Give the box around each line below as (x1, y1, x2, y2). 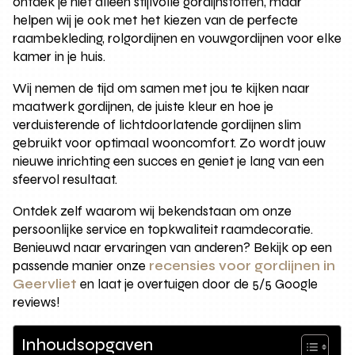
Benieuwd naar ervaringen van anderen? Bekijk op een (13, 239, 333, 256)
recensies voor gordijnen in (149, 257, 336, 274)
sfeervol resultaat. (13, 170, 118, 188)
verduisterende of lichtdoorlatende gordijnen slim (13, 116, 302, 133)
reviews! (13, 293, 61, 311)
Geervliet (13, 275, 78, 292)
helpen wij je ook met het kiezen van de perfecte (13, 11, 299, 29)
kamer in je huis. (13, 48, 106, 65)
